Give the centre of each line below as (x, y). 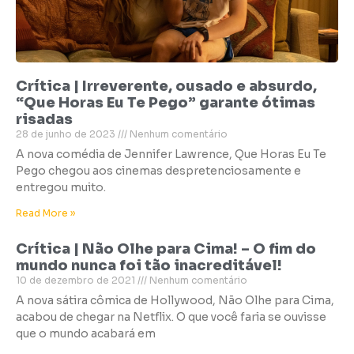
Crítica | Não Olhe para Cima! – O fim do (166, 249)
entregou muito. (61, 187)
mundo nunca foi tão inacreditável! (149, 265)
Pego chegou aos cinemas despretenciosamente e (158, 171)
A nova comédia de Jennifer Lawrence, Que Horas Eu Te (171, 154)
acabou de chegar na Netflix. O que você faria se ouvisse (171, 317)
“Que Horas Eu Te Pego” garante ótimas (166, 103)
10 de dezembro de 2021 (77, 280)
